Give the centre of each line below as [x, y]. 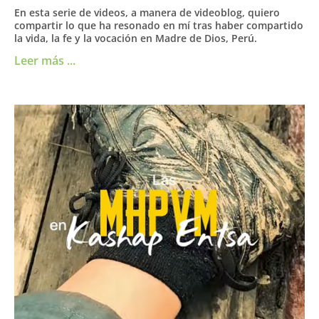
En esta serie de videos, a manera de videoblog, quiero [147, 12]
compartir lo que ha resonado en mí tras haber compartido [159, 25]
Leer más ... [45, 60]
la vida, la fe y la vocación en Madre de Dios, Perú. [136, 38]
